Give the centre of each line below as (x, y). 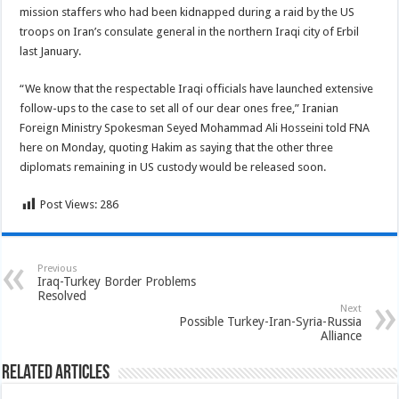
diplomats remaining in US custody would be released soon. (173, 167)
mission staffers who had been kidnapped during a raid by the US (187, 12)
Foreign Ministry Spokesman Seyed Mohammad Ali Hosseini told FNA (195, 128)
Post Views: (69, 204)
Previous (58, 269)
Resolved (62, 296)
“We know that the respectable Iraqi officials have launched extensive (197, 89)
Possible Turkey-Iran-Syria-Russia (270, 322)
